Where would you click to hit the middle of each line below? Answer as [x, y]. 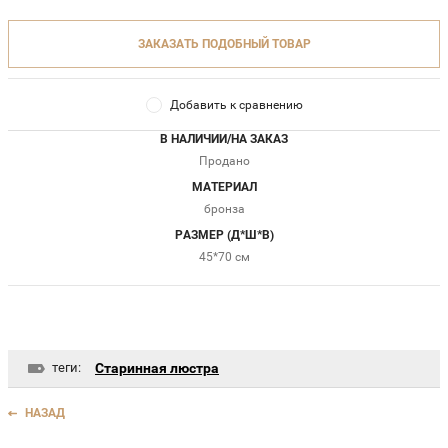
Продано [224, 161]
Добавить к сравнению [236, 104]
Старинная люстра [157, 368]
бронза [224, 209]
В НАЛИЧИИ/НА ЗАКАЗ [224, 139]
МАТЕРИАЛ [224, 187]
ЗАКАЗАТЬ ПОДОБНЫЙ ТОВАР [224, 44]
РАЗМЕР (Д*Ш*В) [224, 235]
